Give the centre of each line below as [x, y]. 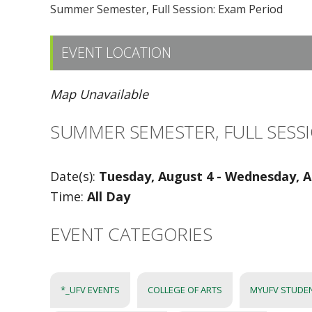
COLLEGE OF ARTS [185, 290]
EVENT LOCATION [116, 53]
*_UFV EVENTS [90, 290]
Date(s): [75, 176]
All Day [109, 196]
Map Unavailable [99, 94]
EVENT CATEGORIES [131, 234]
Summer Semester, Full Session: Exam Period [166, 9]
